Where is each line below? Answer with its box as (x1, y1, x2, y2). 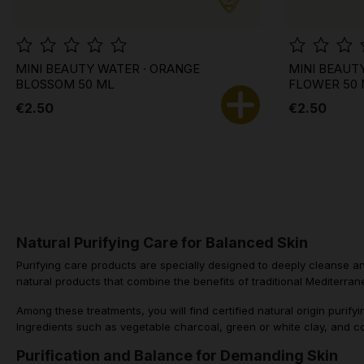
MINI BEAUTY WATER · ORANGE (15, 61, 200, 77)
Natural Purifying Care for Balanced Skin (16, 234, 308, 252)
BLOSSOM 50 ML (15, 76, 115, 93)
